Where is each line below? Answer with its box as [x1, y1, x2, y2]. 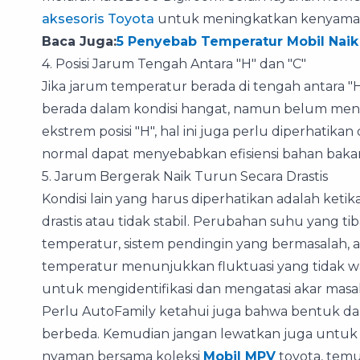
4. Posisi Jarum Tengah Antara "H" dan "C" [42, 55, 306, 72]
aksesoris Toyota [42, 10, 154, 27]
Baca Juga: [42, 33, 117, 49]
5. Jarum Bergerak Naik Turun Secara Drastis [42, 168, 328, 184]
